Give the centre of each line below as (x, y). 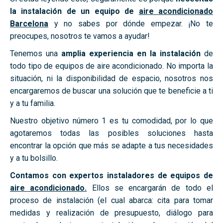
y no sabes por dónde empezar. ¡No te (131, 24)
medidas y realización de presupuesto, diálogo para (111, 213)
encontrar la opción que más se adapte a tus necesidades (111, 146)
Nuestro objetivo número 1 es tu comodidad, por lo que (111, 121)
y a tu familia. (33, 103)
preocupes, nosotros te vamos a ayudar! (80, 36)
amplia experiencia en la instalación (131, 54)
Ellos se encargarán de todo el (153, 188)
